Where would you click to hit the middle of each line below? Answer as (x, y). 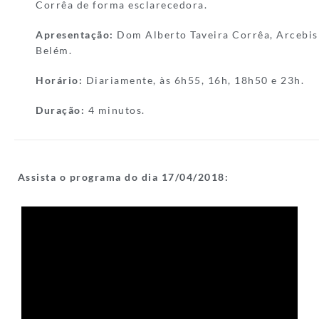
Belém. (54, 51)
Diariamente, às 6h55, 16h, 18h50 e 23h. (193, 80)
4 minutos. (116, 110)
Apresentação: (75, 35)
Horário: (59, 80)
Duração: (60, 110)
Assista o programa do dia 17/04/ (108, 177)
